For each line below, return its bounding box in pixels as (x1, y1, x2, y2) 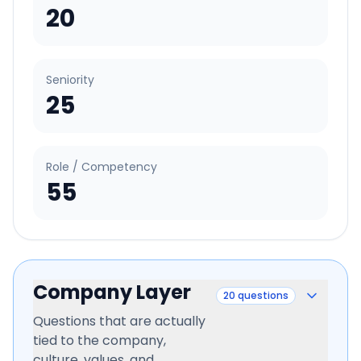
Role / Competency (46, 159, 157, 175)
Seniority (46, 72, 94, 88)
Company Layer (33, 279, 191, 305)
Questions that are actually (33, 312, 205, 330)
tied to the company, (33, 331, 166, 350)
